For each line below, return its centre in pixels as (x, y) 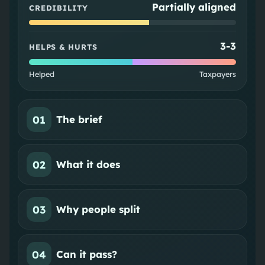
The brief (80, 119)
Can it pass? (87, 254)
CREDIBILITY (59, 8)
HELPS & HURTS (63, 47)
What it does (88, 164)
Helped (42, 74)
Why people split (98, 209)
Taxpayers (217, 74)
